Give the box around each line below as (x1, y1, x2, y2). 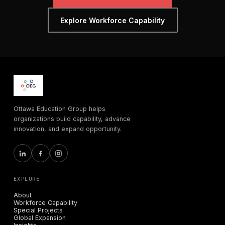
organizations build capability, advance (13, 115, 131, 123)
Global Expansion (13, 214, 66, 222)
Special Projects (13, 206, 63, 214)
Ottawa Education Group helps (13, 105, 105, 113)
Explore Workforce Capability (60, 16, 165, 25)
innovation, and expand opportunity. (13, 125, 122, 133)
